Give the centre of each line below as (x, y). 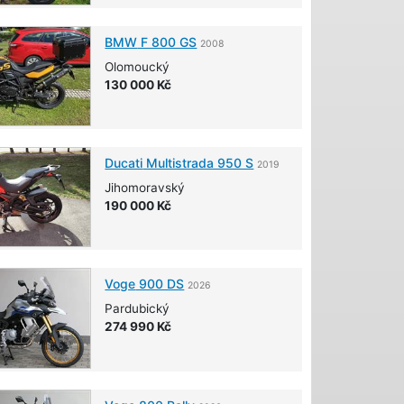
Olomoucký (138, 66)
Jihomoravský (145, 188)
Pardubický (138, 309)
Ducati (124, 163)
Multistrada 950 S (198, 163)
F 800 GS (167, 41)
